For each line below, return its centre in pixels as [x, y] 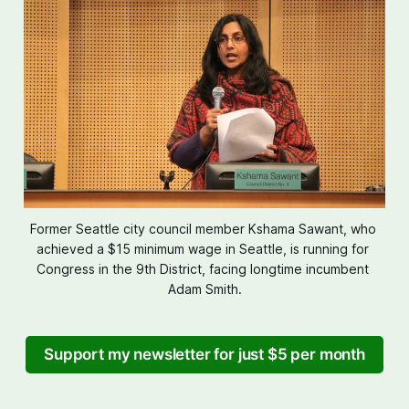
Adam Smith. [204, 289]
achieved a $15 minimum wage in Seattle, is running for [203, 249]
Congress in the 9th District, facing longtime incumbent [203, 269]
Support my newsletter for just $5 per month [204, 355]
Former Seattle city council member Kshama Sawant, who [203, 229]
